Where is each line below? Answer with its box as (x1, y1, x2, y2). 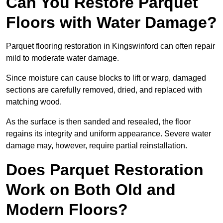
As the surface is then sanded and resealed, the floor (6, 117, 191, 126)
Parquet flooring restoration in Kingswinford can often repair (6, 42, 215, 51)
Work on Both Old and (6, 181, 176, 199)
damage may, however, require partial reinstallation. (6, 141, 187, 150)
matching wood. (6, 98, 64, 107)
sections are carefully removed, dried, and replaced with (6, 86, 202, 95)
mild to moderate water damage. (6, 54, 121, 63)
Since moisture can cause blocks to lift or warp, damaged (6, 74, 206, 83)
